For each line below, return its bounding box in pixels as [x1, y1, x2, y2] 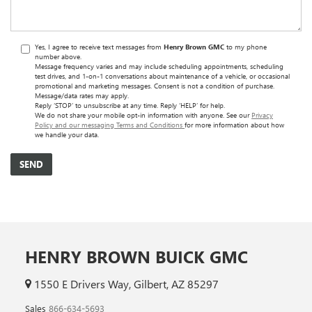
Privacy [251, 109, 273, 120]
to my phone [224, 41, 267, 52]
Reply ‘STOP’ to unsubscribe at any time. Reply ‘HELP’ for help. [35, 100, 225, 110]
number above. [35, 51, 81, 61]
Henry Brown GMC [164, 41, 224, 52]
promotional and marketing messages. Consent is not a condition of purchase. [35, 80, 274, 91]
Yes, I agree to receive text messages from [35, 41, 164, 52]
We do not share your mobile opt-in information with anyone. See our [35, 109, 251, 120]
